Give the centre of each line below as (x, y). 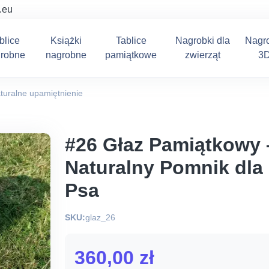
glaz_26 (100, 217)
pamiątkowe (131, 55)
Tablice (131, 41)
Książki (66, 41)
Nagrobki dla (203, 41)
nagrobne (66, 55)
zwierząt (203, 55)
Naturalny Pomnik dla (164, 168)
